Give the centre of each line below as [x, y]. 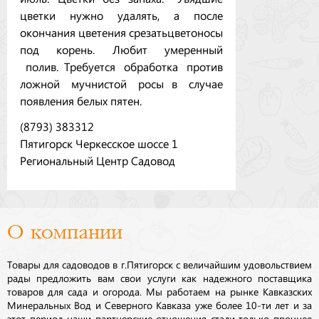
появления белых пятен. [81, 100]
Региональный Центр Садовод [98, 160]
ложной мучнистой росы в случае [121, 83]
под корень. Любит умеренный [121, 49]
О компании [65, 232]
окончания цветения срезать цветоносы [121, 32]
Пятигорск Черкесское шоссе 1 [99, 143]
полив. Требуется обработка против [121, 66]
